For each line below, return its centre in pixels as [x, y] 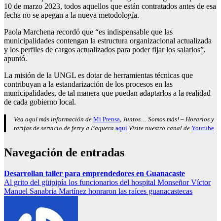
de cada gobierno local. [40, 102]
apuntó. [16, 59]
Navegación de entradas [64, 153]
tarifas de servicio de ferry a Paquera [65, 128]
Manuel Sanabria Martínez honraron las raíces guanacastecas [98, 191]
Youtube [203, 128]
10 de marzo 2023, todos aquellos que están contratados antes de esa [110, 6]
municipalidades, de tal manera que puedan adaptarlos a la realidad [107, 93]
